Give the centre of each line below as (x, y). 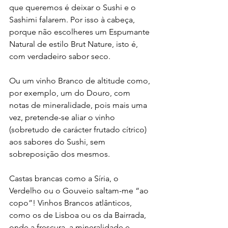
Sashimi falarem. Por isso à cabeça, (73, 19)
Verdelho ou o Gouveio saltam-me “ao (80, 190)
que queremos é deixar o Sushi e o (74, 7)
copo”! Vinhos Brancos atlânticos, (72, 203)
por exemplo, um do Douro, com (71, 93)
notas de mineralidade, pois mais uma (79, 105)
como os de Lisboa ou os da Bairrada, (79, 215)
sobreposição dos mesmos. (61, 154)
